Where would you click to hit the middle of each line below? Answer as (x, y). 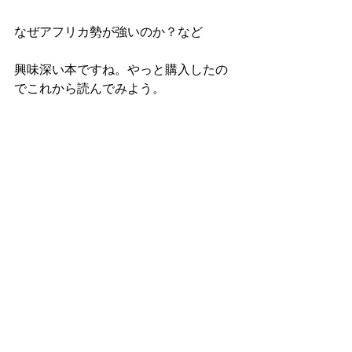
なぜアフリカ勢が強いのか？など (108, 31)
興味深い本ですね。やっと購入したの (121, 69)
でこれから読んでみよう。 (90, 88)
